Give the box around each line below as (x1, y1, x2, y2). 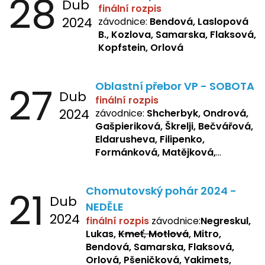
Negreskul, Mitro (95, 197, 173, 211)
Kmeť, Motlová (118, 227, 189, 241)
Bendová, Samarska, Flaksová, (86, 240, 234, 254)
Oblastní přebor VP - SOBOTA (95, 78, 254, 93)
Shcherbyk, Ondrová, (147, 106, 248, 120)
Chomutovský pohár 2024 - (86, 183, 237, 198)
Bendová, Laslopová (150, 14, 248, 28)
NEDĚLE (86, 199, 124, 214)
